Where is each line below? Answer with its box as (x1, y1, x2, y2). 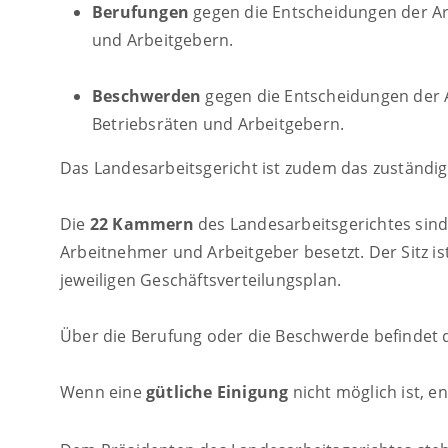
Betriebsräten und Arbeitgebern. (92, 113, 345, 136)
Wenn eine (60, 381, 146, 404)
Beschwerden (92, 85, 202, 108)
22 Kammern (89, 213, 194, 236)
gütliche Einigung (146, 381, 289, 404)
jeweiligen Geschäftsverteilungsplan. (60, 269, 342, 292)
